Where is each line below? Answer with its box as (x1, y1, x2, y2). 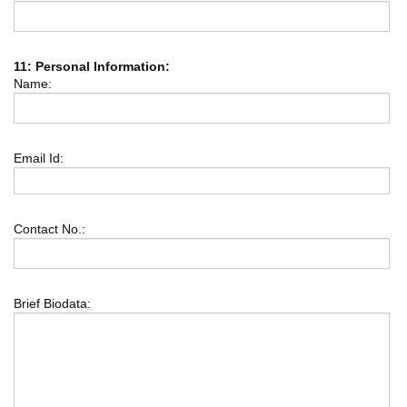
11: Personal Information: (14, 59, 170, 74)
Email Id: (14, 151, 64, 166)
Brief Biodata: (14, 296, 91, 312)
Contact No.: (14, 222, 85, 237)
